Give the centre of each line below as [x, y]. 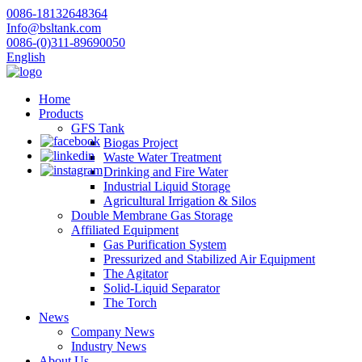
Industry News [109, 346]
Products [61, 114]
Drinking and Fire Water [166, 172]
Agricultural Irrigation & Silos [180, 201]
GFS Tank [98, 128]
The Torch [130, 303]
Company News [113, 332]
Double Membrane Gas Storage [152, 215]
